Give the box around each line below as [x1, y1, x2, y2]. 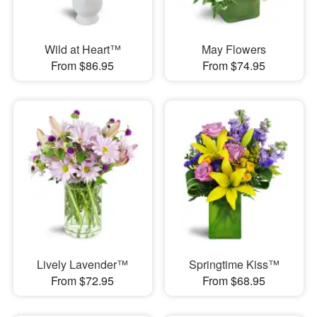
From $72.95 [51, 272, 115, 289]
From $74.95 [202, 57, 266, 74]
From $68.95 [202, 272, 266, 289]
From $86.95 [51, 57, 115, 74]
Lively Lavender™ [37, 255, 129, 272]
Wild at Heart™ [44, 41, 121, 58]
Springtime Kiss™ [188, 255, 279, 272]
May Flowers [202, 41, 267, 58]
